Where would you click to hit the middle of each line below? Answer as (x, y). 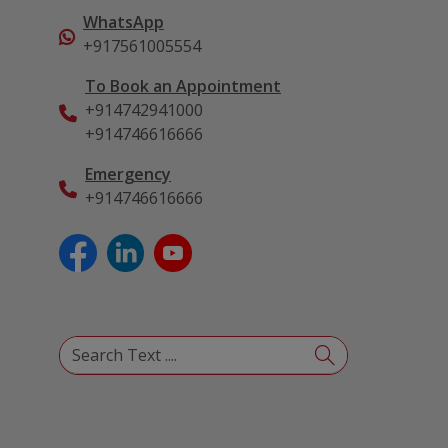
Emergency (128, 174)
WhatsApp (123, 22)
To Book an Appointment (183, 86)
